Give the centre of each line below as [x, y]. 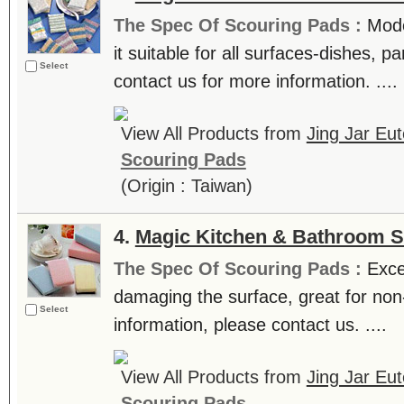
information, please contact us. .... [250, 325]
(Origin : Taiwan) [186, 186]
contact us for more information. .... [255, 81]
